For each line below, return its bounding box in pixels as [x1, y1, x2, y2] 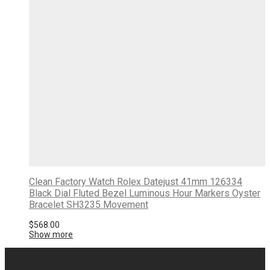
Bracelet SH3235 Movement [29, 199, 148, 211]
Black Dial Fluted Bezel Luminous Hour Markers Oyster [29, 187, 260, 199]
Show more [29, 230, 73, 240]
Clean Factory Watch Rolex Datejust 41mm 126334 [29, 176, 242, 188]
